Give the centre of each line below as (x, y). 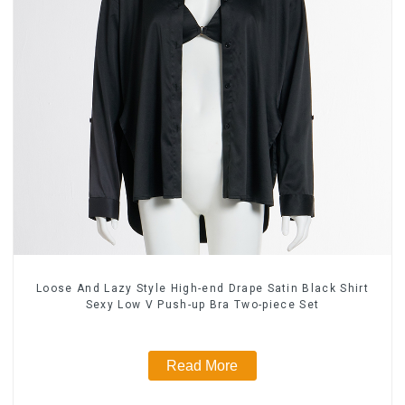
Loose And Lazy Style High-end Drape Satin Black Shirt (202, 288)
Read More (202, 366)
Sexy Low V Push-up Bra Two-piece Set (202, 304)
